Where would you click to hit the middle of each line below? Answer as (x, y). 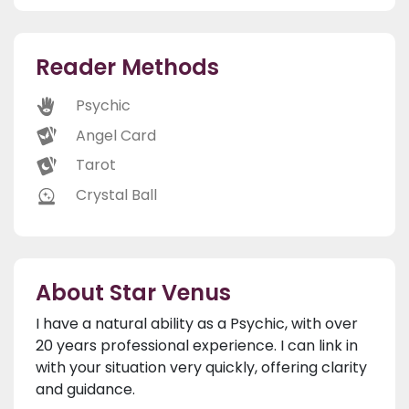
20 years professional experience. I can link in (197, 345)
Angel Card (116, 135)
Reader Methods (127, 68)
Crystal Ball (116, 195)
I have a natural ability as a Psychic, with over (197, 323)
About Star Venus (133, 292)
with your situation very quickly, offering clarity (201, 367)
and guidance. (85, 389)
